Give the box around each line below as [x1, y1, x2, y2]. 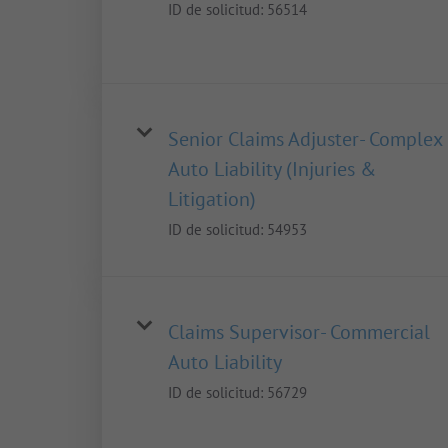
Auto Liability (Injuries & [168, 156, 376, 183]
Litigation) [168, 186, 256, 213]
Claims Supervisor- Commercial [168, 319, 430, 346]
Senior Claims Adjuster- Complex [168, 126, 442, 153]
